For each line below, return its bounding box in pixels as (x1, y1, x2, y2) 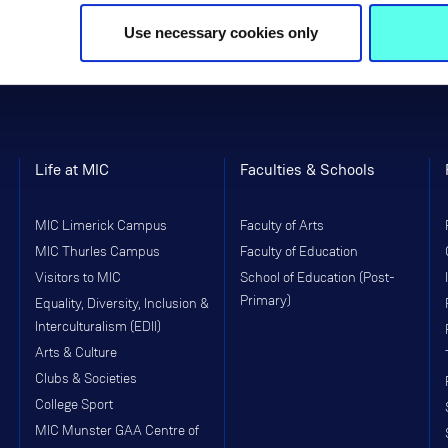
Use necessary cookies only (123, 23, 318, 41)
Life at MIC (35, 158, 109, 180)
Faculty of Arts (240, 218, 324, 233)
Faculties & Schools (240, 158, 375, 180)
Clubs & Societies (35, 371, 137, 386)
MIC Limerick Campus (35, 218, 167, 233)
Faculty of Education (240, 244, 358, 259)
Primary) (240, 293, 291, 308)
